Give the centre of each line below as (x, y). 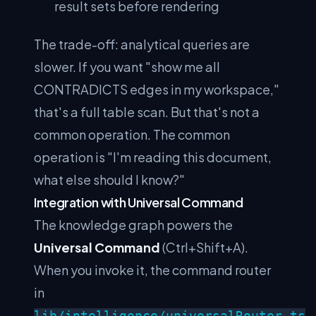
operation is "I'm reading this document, (153, 157)
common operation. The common (132, 134)
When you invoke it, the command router (152, 270)
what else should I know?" (109, 180)
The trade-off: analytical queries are (142, 44)
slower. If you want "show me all (127, 67)
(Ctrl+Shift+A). (204, 247)
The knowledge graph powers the (133, 225)
